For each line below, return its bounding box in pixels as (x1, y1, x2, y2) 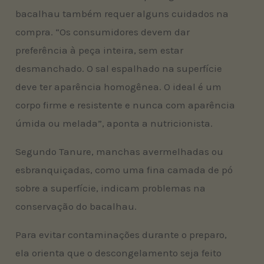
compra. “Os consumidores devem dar (15, 25, 190, 38)
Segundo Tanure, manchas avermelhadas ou (15, 145, 224, 157)
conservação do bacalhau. (15, 200, 137, 212)
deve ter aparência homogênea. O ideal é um (15, 80, 222, 93)
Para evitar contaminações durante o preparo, (15, 228, 227, 240)
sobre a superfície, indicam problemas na (15, 181, 206, 194)
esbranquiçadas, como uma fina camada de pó (15, 163, 233, 176)
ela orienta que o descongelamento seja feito (15, 246, 222, 259)
